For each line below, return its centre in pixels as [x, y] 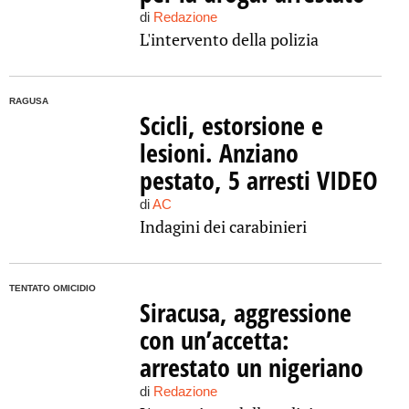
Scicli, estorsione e [231, 125]
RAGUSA [29, 101]
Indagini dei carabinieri [223, 226]
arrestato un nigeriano [251, 367]
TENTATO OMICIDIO [52, 288]
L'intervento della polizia [229, 39]
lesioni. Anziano [219, 152]
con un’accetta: [214, 340]
